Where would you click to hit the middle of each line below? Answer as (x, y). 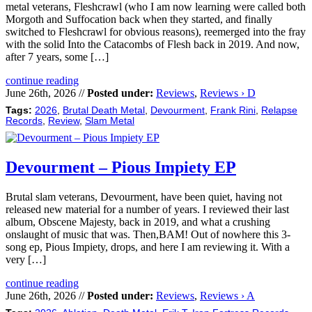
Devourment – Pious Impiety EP (121, 167)
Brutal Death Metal (104, 110)
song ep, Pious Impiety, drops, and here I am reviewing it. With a (148, 247)
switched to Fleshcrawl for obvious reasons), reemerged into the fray (156, 31)
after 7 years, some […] (57, 56)
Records (24, 120)
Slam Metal (110, 120)
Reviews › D (228, 93)
